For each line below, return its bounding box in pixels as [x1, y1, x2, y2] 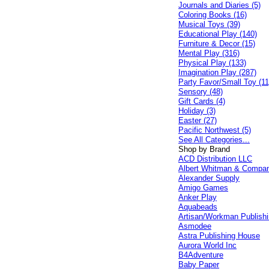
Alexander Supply [178, 174, 240, 183]
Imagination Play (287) [178, 68, 257, 77]
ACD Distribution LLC [178, 154, 253, 163]
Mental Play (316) [178, 49, 240, 58]
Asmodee [178, 222, 212, 231]
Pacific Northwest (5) [178, 125, 252, 134]
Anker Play [178, 193, 217, 202]
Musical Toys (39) [178, 20, 241, 29]
